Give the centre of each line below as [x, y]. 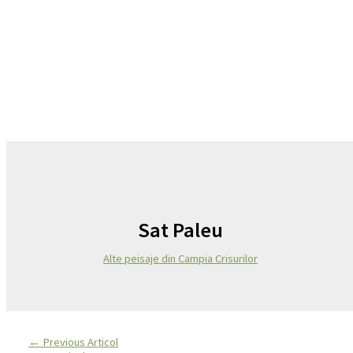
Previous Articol [79, 342]
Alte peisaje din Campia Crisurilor [180, 259]
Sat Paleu [180, 230]
